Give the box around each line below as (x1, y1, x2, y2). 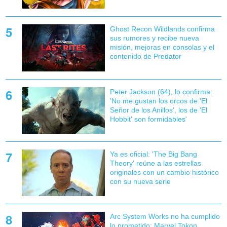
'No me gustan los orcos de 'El (109, 96, 207, 105)
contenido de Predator (109, 52, 181, 61)
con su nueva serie (109, 177, 171, 185)
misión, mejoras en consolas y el (109, 43, 214, 52)
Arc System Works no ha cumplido (109, 212, 220, 220)
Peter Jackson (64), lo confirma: (109, 87, 212, 96)
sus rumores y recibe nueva (109, 34, 199, 43)
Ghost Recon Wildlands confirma (109, 25, 215, 33)
